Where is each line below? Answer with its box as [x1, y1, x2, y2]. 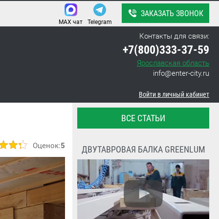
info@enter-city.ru [153, 69, 209, 78]
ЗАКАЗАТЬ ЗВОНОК [141, 9, 203, 18]
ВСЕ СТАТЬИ [121, 113, 165, 123]
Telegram [88, 19, 112, 25]
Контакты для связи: [139, 32, 209, 41]
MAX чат [59, 19, 83, 25]
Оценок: [33, 141, 61, 150]
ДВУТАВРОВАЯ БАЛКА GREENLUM [81, 144, 205, 154]
